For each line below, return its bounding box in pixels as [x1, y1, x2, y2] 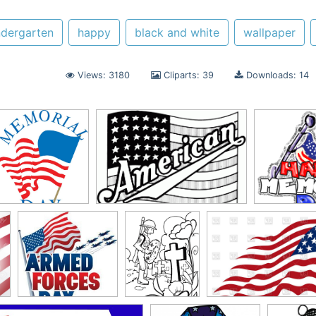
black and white [135, 25, 219, 39]
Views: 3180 [75, 70, 130, 80]
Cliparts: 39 [161, 70, 214, 80]
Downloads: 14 [243, 70, 309, 80]
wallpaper [243, 25, 296, 39]
